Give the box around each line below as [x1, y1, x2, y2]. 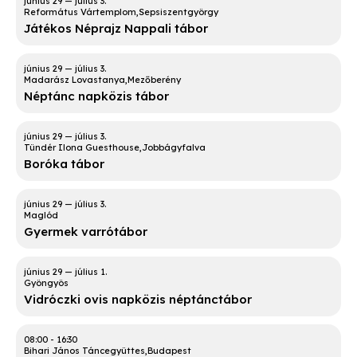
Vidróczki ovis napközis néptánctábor [24, 292, 252, 308]
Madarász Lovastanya [24, 74, 125, 86]
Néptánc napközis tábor [24, 88, 169, 104]
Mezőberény [127, 74, 181, 86]
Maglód [24, 210, 58, 222]
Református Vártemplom [24, 6, 136, 18]
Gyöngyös [24, 277, 69, 289]
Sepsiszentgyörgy [139, 6, 218, 18]
